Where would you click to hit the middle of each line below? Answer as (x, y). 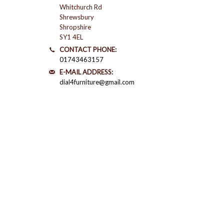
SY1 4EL (71, 37)
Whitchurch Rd (81, 7)
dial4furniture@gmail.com (97, 82)
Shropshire (75, 27)
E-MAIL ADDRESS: (86, 72)
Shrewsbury (77, 17)
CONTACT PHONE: (88, 49)
